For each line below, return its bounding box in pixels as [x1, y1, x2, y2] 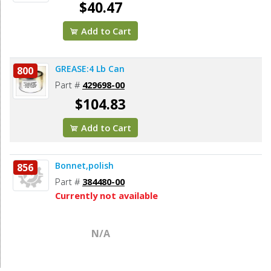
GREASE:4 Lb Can [55, 62, 125, 74]
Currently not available [55, 189, 158, 201]
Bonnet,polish [55, 159, 114, 171]
